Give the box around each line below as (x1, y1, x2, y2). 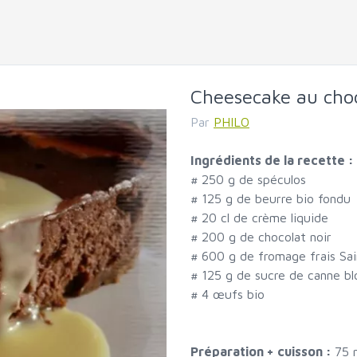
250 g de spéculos (202, 172, 306, 187)
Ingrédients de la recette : (190, 153, 354, 168)
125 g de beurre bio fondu (202, 191, 351, 206)
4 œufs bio (202, 287, 265, 302)
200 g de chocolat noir (202, 229, 331, 245)
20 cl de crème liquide (202, 210, 328, 226)
